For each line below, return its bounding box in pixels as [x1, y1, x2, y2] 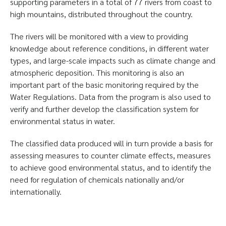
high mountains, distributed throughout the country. [10, 8, 193, 19]
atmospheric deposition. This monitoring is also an [10, 67, 184, 78]
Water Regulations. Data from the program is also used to [10, 91, 211, 102]
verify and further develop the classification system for [10, 103, 199, 114]
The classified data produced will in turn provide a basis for [10, 137, 213, 148]
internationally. [10, 186, 62, 197]
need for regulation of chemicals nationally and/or [10, 174, 184, 185]
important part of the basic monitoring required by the [10, 79, 199, 90]
